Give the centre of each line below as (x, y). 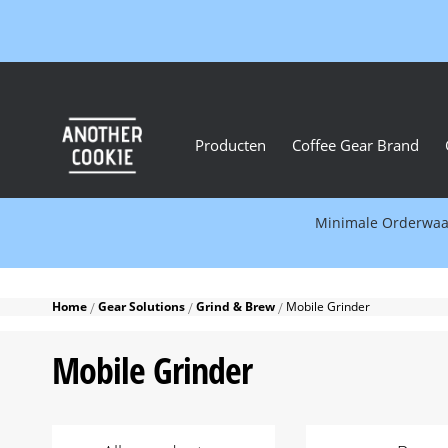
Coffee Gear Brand (355, 145)
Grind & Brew (237, 307)
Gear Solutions (143, 307)
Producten (230, 145)
